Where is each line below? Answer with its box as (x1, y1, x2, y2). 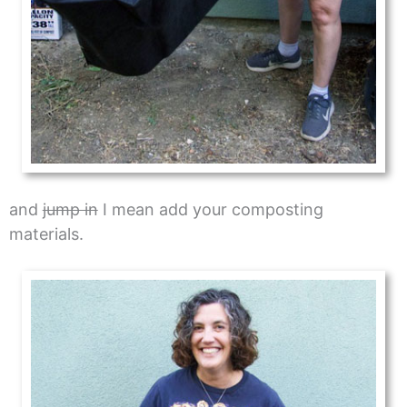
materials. (8, 223, 84, 243)
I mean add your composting (97, 199, 323, 219)
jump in (42, 199, 98, 219)
